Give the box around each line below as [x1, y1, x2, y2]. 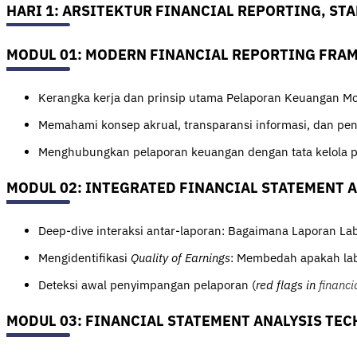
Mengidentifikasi [38, 249, 131, 265]
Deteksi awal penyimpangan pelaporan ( [38, 277, 256, 292]
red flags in [256, 277, 319, 292]
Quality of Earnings [131, 249, 230, 265]
